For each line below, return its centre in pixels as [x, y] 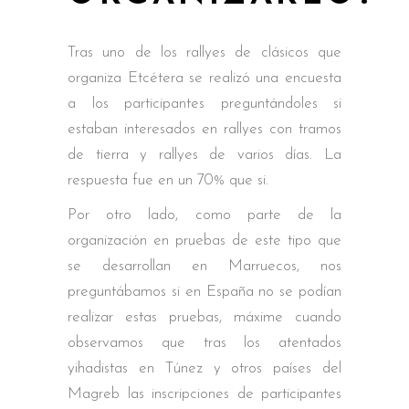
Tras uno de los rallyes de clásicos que [204, 52]
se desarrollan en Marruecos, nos [204, 266]
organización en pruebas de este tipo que [204, 240]
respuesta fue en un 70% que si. [168, 180]
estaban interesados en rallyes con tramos [204, 129]
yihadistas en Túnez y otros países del [204, 368]
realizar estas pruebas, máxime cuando [204, 317]
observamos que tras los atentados [204, 342]
